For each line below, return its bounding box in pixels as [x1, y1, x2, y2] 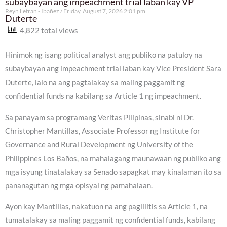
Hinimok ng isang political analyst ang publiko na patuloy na [5, 51, 202, 60]
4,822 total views [17, 26, 78, 35]
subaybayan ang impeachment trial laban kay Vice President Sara [5, 64, 221, 73]
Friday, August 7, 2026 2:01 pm [62, 7, 145, 15]
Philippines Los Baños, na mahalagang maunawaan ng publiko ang [5, 154, 221, 163]
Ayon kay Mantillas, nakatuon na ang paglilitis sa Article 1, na [5, 202, 208, 211]
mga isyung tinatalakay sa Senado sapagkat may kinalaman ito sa [5, 167, 221, 176]
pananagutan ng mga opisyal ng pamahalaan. [5, 181, 153, 190]
